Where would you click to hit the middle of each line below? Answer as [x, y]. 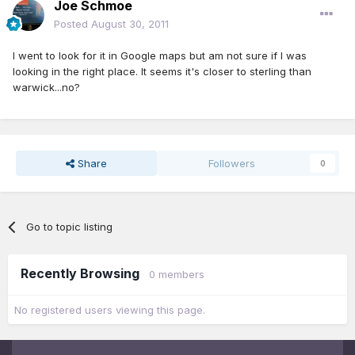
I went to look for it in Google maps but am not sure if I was [160, 55]
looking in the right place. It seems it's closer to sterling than [162, 71]
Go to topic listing [70, 226]
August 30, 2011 [130, 23]
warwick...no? [46, 87]
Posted [73, 23]
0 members [177, 274]
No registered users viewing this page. [110, 309]
